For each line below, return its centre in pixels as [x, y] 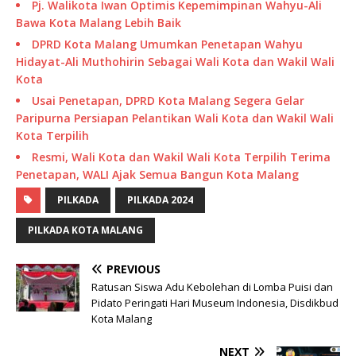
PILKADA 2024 [160, 200]
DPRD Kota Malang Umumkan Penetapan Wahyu [167, 44]
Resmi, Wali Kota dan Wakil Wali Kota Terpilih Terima [181, 157]
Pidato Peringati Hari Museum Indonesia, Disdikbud [215, 303]
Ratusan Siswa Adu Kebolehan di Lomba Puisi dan [212, 287]
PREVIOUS [133, 269]
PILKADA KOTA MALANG [85, 230]
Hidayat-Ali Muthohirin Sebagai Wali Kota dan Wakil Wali [175, 62]
